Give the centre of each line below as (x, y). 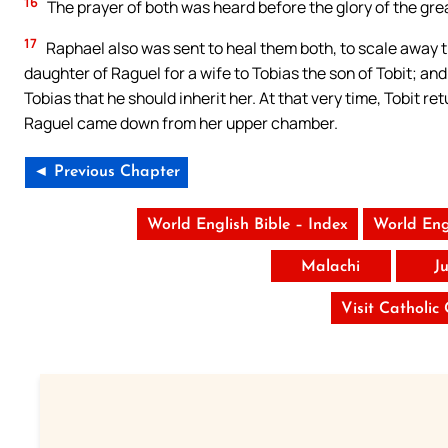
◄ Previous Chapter (106, 171)
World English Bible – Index (247, 224)
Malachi (331, 266)
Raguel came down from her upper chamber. (181, 122)
